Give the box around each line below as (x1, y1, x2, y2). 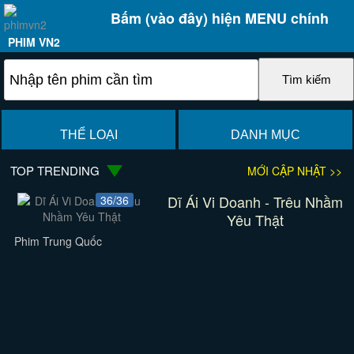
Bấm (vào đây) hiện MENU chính (110, 8, 329, 28)
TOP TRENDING (10, 162, 100, 179)
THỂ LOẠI (59, 128, 118, 141)
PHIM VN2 (8, 34, 60, 50)
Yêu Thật (226, 209, 284, 230)
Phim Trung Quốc (13, 233, 102, 249)
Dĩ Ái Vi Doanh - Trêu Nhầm (167, 191, 343, 212)
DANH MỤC (230, 128, 300, 141)
